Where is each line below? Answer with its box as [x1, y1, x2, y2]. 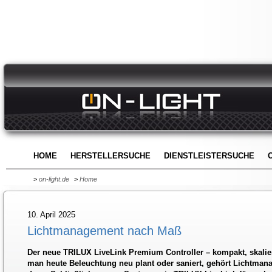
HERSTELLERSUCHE [70, 151, 151, 160]
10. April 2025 [27, 210, 75, 219]
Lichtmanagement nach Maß [27, 224, 182, 237]
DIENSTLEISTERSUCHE [164, 151, 254, 160]
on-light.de [39, 175, 69, 183]
